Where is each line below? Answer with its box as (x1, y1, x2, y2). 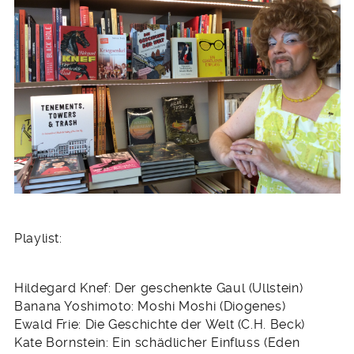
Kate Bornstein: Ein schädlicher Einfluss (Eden (14, 334, 300, 350)
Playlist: (14, 231, 62, 247)
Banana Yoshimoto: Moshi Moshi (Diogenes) (14, 298, 286, 314)
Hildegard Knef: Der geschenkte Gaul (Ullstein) (14, 280, 303, 296)
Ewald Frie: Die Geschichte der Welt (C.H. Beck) (14, 316, 305, 332)
